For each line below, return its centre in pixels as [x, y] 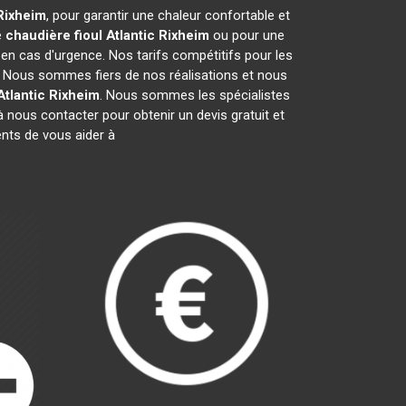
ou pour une [246, 35]
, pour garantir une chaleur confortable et [168, 15]
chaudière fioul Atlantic [80, 35]
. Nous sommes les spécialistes [195, 95]
